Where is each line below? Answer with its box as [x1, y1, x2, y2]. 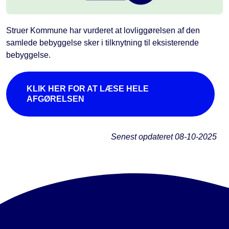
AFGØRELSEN [27, 94, 84, 103]
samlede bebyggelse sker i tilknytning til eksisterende [6, 38, 199, 47]
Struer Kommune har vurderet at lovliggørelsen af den [6, 26, 200, 35]
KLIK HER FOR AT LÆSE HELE [27, 84, 149, 93]
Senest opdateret [111, 132, 175, 141]
